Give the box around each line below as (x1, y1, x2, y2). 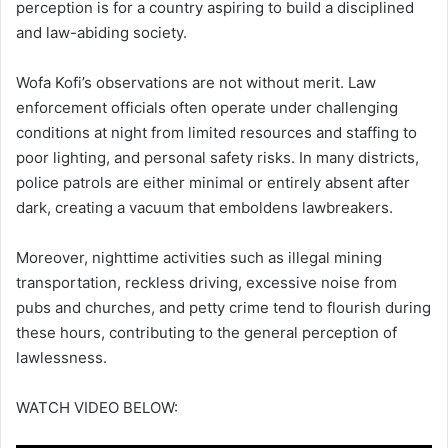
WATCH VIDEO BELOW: (16, 397, 178, 417)
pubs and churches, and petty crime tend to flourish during (16, 297, 431, 317)
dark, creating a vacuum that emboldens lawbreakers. (16, 197, 393, 217)
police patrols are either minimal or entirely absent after (16, 172, 410, 192)
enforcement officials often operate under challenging (16, 97, 398, 117)
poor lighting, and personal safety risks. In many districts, (16, 147, 419, 167)
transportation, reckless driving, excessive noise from (16, 272, 397, 292)
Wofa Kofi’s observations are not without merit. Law (16, 72, 376, 92)
